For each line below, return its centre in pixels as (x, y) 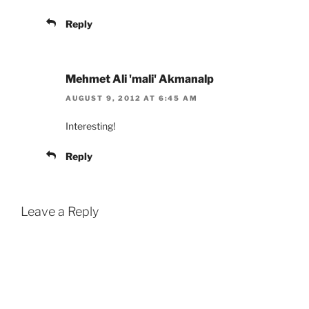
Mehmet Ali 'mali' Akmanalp (140, 79)
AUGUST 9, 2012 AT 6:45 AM (132, 98)
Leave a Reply (60, 212)
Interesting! (90, 126)
